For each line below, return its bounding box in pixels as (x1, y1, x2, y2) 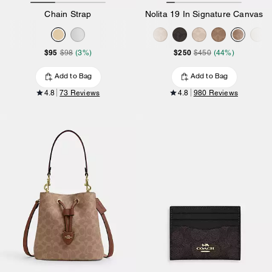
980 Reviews (193, 88, 238, 97)
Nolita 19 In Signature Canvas (144, 8, 263, 19)
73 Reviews (59, 88, 100, 97)
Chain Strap (44, 8, 92, 19)
